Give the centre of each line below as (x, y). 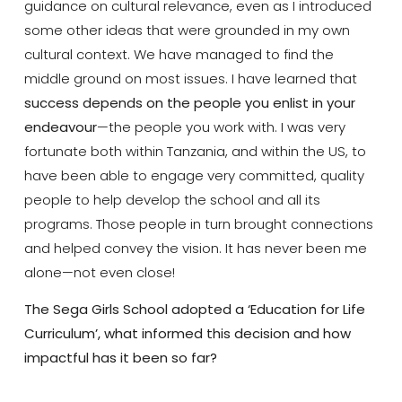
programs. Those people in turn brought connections (198, 223)
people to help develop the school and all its (172, 199)
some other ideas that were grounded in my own (187, 30)
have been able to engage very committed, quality (194, 175)
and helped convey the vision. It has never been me (195, 248)
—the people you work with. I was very (221, 127)
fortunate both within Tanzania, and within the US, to (195, 151)
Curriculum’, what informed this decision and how (187, 334)
